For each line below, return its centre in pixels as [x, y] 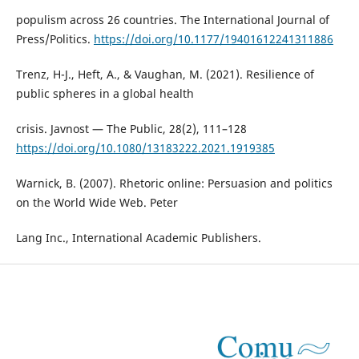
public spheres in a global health [105, 93]
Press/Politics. [54, 38]
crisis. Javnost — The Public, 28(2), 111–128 [131, 128]
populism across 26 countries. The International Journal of [172, 19]
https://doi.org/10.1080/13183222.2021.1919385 [145, 147]
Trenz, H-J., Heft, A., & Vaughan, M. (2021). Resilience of [165, 74]
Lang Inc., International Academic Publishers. [138, 237]
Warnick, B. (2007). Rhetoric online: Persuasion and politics [174, 183]
